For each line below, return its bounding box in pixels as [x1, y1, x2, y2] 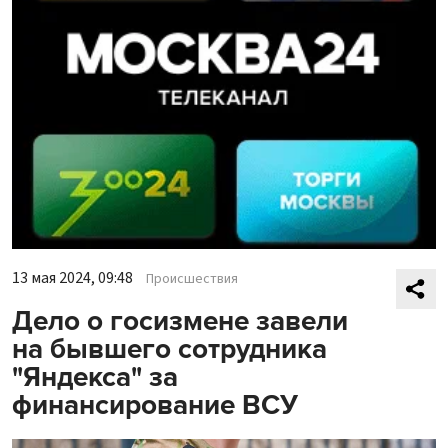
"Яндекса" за [12, 359, 178, 394]
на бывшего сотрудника [12, 331, 327, 366]
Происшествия [146, 268, 238, 289]
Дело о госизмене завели [12, 303, 348, 338]
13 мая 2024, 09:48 [12, 266, 133, 289]
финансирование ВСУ [12, 387, 298, 422]
